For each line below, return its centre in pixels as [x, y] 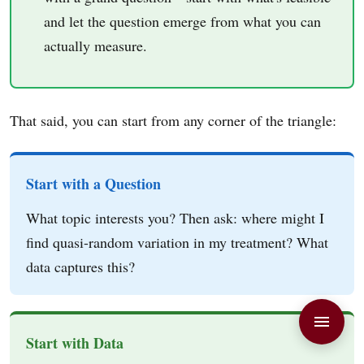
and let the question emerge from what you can [182, 21]
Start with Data [75, 342]
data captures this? [80, 266]
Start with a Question [93, 183]
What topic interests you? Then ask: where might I [175, 217]
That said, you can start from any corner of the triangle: [173, 120]
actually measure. [95, 45]
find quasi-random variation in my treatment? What [177, 242]
